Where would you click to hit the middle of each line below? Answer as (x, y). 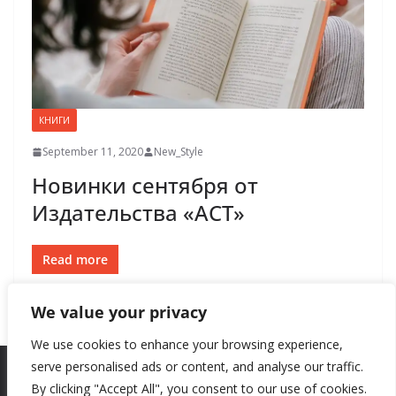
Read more (75, 260)
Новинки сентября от (145, 186)
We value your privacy (119, 312)
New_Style (179, 152)
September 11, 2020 (93, 152)
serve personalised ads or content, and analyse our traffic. (197, 366)
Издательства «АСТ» (138, 213)
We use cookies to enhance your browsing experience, (187, 344)
